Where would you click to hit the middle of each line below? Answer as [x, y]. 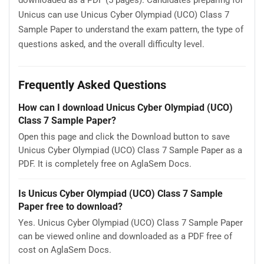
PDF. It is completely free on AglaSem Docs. [105, 164]
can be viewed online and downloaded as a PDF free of [125, 236]
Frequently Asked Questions [92, 85]
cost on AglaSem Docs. [65, 250]
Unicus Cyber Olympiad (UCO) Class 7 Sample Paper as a [130, 150]
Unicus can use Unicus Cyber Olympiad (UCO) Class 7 [124, 15]
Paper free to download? [70, 206]
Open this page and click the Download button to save [124, 136]
